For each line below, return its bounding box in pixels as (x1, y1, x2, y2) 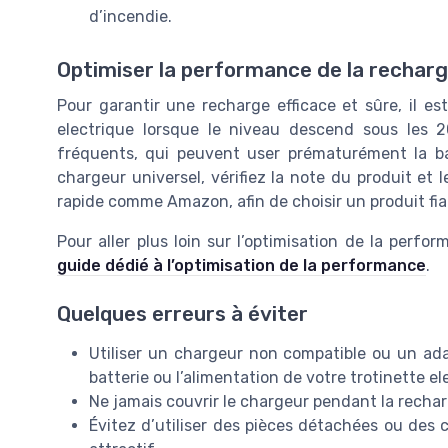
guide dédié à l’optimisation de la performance (57, 255, 426, 275)
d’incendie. (89, 6, 172, 26)
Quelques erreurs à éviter (57, 302, 308, 327)
